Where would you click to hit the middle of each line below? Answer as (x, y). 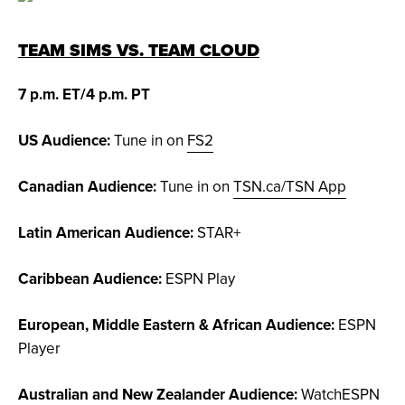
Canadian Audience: (87, 187)
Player (39, 348)
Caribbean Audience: (90, 279)
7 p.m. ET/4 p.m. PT (84, 94)
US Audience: (64, 141)
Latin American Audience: (106, 233)
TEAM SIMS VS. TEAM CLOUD (139, 51)
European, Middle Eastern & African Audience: (176, 325)
